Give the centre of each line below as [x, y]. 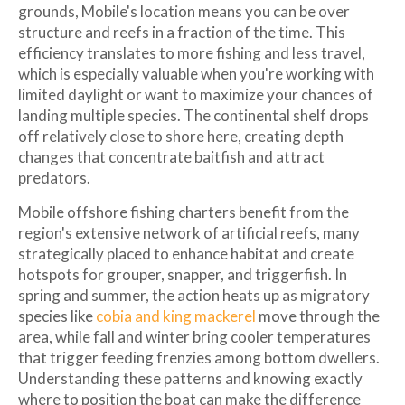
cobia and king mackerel [176, 316]
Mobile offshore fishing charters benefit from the [184, 212]
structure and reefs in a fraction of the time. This [182, 32]
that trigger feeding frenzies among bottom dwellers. [199, 357]
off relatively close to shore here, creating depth [181, 136]
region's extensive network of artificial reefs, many [189, 232]
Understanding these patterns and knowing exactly [190, 378]
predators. [54, 177]
